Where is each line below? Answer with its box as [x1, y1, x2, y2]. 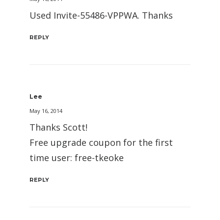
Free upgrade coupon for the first [29, 137, 173, 149]
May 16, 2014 [29, 107, 62, 115]
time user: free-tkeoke [29, 152, 124, 164]
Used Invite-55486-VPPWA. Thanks [29, 9, 173, 22]
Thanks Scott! [29, 121, 87, 134]
